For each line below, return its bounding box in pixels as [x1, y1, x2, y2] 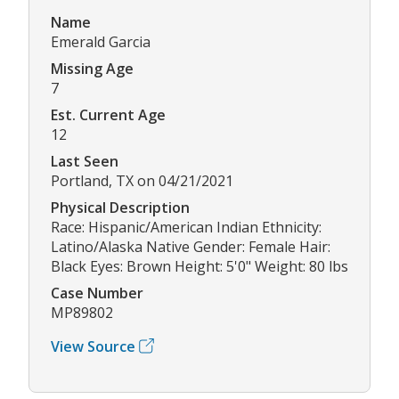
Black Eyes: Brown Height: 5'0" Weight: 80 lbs [51, 256, 348, 276]
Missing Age [51, 58, 134, 78]
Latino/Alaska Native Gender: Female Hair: [51, 236, 330, 256]
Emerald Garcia [51, 31, 151, 52]
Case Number [51, 282, 143, 303]
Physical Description [51, 197, 190, 217]
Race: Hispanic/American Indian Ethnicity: [51, 216, 322, 237]
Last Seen [51, 151, 118, 171]
